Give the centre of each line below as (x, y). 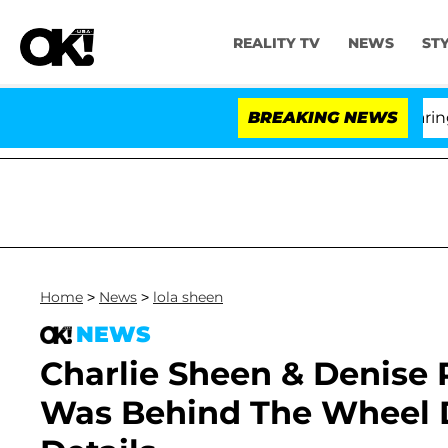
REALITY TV (276, 43)
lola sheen (188, 297)
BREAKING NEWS (323, 117)
